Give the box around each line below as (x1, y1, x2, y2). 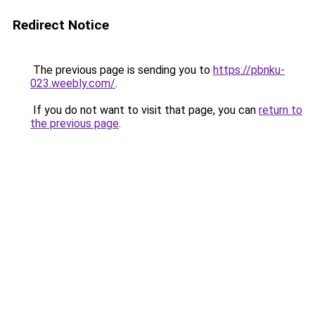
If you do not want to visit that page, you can (30, 103, 259, 117)
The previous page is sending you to (30, 63, 213, 77)
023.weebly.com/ (30, 77, 115, 90)
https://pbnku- (213, 63, 285, 77)
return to (259, 103, 302, 117)
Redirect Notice (13, 17, 109, 33)
